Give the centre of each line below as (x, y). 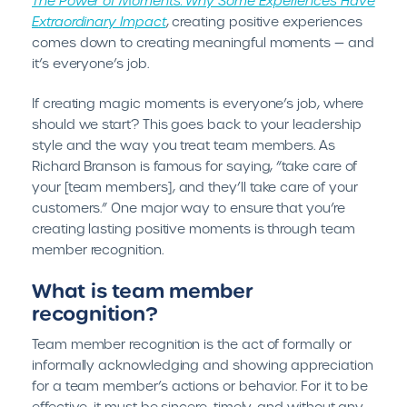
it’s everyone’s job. (90, 64)
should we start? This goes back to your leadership (197, 124)
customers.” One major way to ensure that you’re (189, 208)
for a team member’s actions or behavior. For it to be (200, 386)
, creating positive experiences (264, 22)
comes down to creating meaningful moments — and (203, 43)
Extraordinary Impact (99, 22)
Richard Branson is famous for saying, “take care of (195, 166)
